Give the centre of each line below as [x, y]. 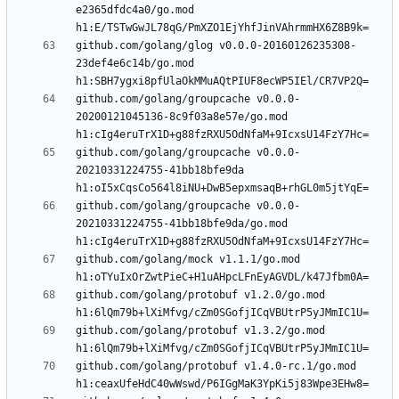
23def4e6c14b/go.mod [135, 64]
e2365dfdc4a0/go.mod [135, 10]
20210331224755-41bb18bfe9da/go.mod [182, 224]
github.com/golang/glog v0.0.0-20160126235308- [216, 46]
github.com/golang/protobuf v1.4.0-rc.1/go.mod [216, 366]
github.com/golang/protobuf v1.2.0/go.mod [200, 295]
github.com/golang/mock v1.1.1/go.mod [188, 260]
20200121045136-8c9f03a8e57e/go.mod [182, 117]
